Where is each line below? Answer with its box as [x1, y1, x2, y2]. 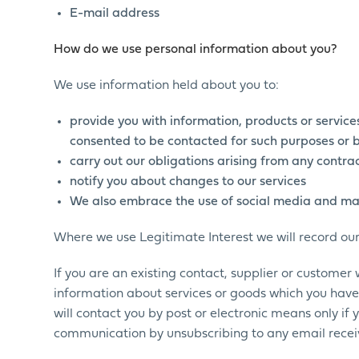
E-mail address [70, 7, 160, 20]
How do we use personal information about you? [54, 43, 337, 56]
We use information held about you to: [54, 79, 280, 92]
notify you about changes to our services [70, 175, 307, 188]
